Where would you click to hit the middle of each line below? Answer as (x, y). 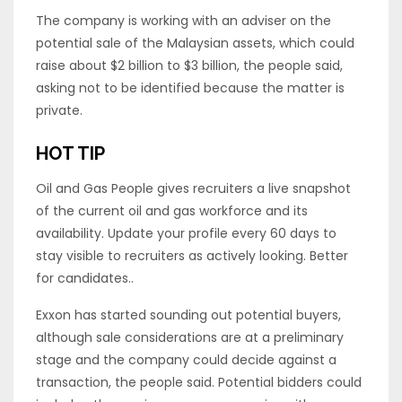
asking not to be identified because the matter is (190, 87)
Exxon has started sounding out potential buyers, (188, 315)
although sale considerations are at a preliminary (190, 337)
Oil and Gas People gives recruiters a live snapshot (193, 188)
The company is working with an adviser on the (184, 20)
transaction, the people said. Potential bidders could (199, 382)
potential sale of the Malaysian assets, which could (195, 43)
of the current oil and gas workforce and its (172, 210)
